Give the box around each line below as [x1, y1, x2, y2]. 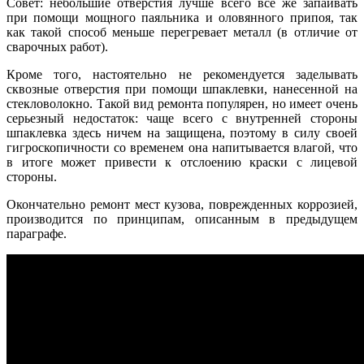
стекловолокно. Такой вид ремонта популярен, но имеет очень [6, 97, 357, 111]
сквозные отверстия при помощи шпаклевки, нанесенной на [6, 82, 357, 97]
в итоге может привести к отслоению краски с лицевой [6, 155, 357, 170]
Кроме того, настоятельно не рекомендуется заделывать [6, 67, 357, 82]
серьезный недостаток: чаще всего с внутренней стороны [6, 111, 357, 126]
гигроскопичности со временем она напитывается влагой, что [6, 141, 357, 155]
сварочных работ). [6, 40, 108, 54]
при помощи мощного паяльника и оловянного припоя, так [6, 11, 357, 25]
